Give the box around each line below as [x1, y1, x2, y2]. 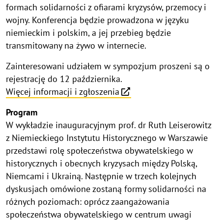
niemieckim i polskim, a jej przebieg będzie [6, 27, 171, 39]
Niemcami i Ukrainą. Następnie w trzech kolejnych [6, 170, 196, 182]
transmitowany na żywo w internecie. [6, 40, 146, 52]
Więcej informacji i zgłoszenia [6, 86, 119, 98]
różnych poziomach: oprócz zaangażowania [6, 196, 169, 208]
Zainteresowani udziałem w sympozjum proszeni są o [6, 60, 210, 72]
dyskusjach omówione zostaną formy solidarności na [6, 183, 206, 195]
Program [6, 107, 37, 118]
